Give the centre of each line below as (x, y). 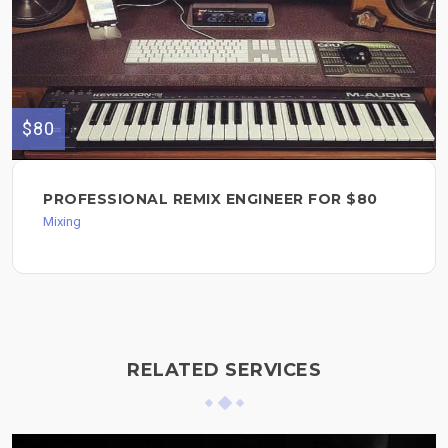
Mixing (62, 222)
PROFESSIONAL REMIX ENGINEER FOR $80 (210, 199)
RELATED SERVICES (224, 370)
